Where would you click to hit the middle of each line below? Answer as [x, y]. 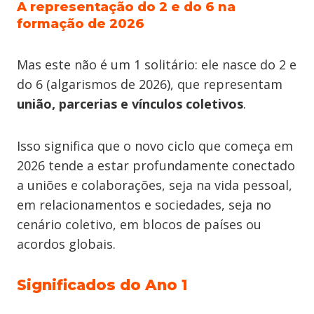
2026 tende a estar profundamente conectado [156, 165]
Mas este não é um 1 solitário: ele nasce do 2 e [157, 64]
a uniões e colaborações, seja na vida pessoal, [155, 185]
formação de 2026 [81, 24]
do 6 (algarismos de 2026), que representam [150, 84]
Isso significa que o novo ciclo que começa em [155, 146]
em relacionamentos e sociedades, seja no [144, 205]
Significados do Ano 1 [102, 285]
